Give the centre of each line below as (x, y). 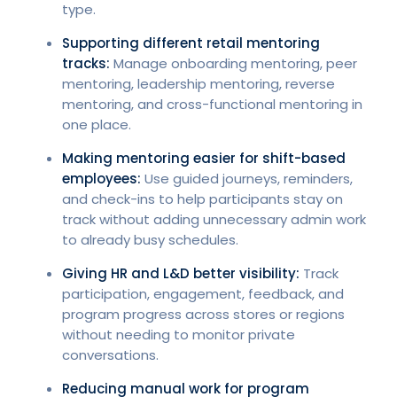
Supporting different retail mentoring (191, 43)
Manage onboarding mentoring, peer (234, 63)
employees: (101, 178)
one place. (97, 124)
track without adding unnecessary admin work (214, 219)
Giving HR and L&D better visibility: (181, 273)
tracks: (86, 63)
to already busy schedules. (150, 239)
